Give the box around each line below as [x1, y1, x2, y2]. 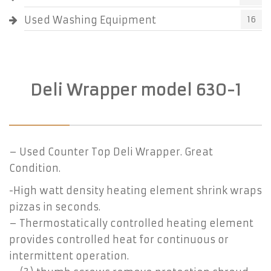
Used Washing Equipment [24, 14, 156, 26]
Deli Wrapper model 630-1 [30, 80, 241, 100]
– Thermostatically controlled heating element [9, 217, 253, 229]
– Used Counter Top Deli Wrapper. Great [9, 146, 213, 158]
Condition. [9, 162, 60, 174]
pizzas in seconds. [9, 201, 100, 213]
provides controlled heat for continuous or [9, 233, 229, 246]
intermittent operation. [9, 250, 129, 262]
